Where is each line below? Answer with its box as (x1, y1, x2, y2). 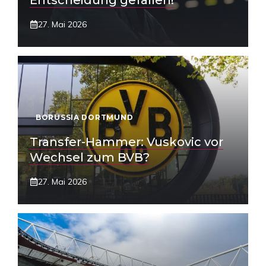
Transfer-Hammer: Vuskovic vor (30, 135, 223, 149)
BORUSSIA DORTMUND (36, 113, 134, 122)
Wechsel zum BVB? (30, 150, 150, 164)
